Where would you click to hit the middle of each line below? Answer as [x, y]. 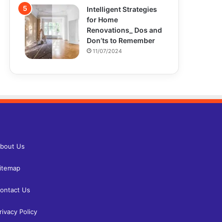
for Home [102, 20]
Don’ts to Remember [121, 41]
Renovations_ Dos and [124, 30]
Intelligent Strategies [122, 9]
